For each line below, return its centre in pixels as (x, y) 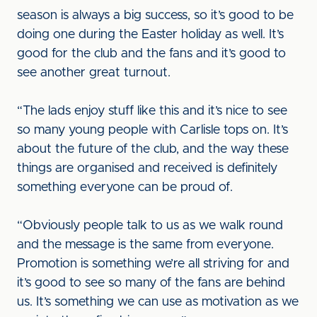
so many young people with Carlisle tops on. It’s (152, 130)
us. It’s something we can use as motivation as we (158, 302)
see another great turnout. (94, 73)
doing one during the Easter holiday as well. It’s (150, 35)
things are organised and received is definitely (147, 168)
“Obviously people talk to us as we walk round (150, 226)
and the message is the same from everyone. (145, 245)
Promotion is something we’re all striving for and (153, 264)
